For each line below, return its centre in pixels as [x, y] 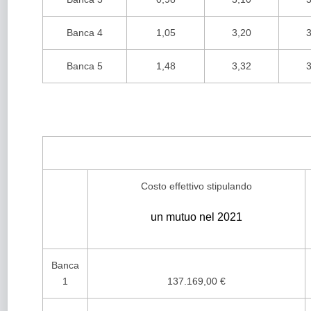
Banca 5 [85, 66]
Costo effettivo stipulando [196, 186]
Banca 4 [85, 33]
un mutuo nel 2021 [196, 217]
